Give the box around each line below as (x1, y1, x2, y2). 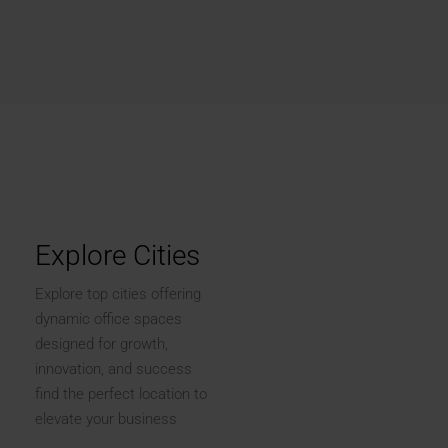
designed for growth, (35, 335, 168, 353)
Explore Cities (35, 239, 200, 272)
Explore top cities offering (35, 285, 201, 303)
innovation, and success (35, 360, 192, 378)
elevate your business (35, 410, 177, 428)
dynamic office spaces (35, 310, 182, 328)
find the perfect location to (35, 385, 207, 403)
